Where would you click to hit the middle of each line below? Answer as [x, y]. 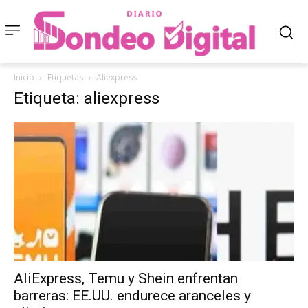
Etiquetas [65, 78]
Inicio [24, 78]
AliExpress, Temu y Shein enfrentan [126, 278]
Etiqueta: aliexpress [87, 99]
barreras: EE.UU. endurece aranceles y [132, 295]
